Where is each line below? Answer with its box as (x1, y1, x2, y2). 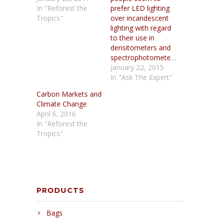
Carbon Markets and (37, 89, 102, 99)
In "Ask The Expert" (110, 72, 172, 82)
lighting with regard (110, 23, 171, 33)
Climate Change (37, 99, 87, 109)
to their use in (110, 33, 154, 42)
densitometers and (110, 42, 171, 52)
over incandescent (110, 13, 169, 23)
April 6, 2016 (37, 109, 76, 118)
